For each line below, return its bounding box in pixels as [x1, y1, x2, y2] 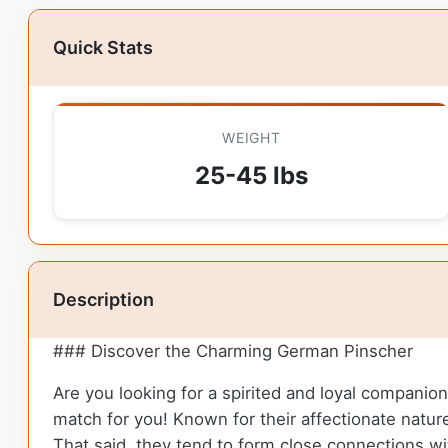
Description [53, 288, 154, 310]
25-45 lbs [194, 160, 308, 190]
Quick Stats [53, 36, 153, 58]
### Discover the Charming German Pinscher [53, 340, 413, 361]
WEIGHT [222, 128, 281, 146]
